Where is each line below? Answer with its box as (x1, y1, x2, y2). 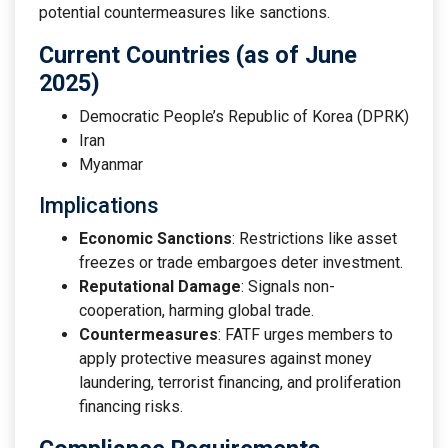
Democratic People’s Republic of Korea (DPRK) (79, 106, 409, 126)
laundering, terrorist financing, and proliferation (79, 372, 401, 392)
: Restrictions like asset (232, 228, 397, 248)
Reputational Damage (79, 276, 241, 296)
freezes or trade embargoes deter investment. (79, 252, 403, 272)
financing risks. (79, 396, 183, 416)
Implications (39, 192, 159, 218)
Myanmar (79, 154, 143, 174)
